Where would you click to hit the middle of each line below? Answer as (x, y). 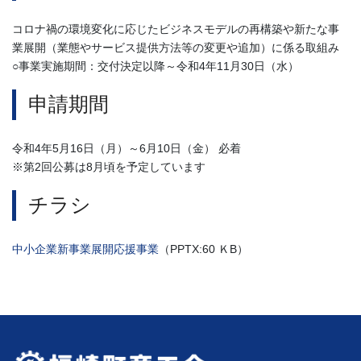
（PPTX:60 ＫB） (203, 249)
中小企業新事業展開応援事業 (85, 249)
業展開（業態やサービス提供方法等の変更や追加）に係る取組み (176, 48)
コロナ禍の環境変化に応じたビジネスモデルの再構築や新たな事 (176, 29)
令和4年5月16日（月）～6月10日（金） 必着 (127, 149)
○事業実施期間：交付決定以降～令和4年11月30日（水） (156, 66)
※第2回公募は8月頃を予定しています (109, 167)
